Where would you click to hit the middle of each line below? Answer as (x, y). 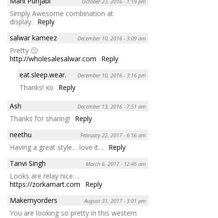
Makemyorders (34, 200)
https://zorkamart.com (45, 184)
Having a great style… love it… (57, 147)
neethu (21, 134)
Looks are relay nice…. (45, 176)
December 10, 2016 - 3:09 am (112, 38)
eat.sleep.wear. (43, 74)
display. (21, 21)
